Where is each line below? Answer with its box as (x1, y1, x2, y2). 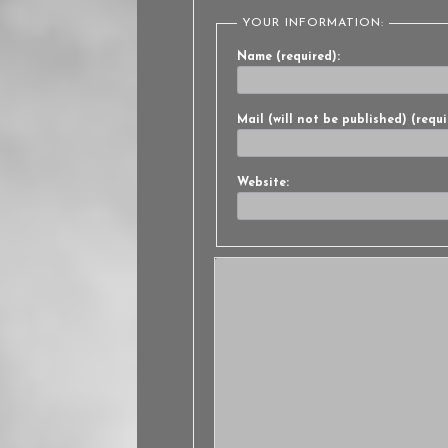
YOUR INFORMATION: (242, 17, 385, 30)
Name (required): (237, 51, 341, 64)
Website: (237, 177, 290, 190)
